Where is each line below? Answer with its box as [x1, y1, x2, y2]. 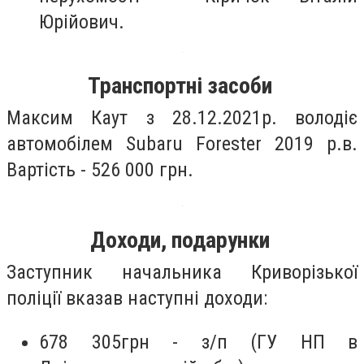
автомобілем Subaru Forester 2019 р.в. [6, 132, 357, 156]
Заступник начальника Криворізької [6, 260, 357, 284]
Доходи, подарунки [89, 226, 275, 253]
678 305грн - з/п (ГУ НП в [39, 330, 357, 353]
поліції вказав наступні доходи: [6, 286, 267, 310]
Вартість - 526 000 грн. [6, 158, 193, 182]
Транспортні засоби [87, 72, 277, 100]
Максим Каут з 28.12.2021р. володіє [6, 106, 357, 130]
